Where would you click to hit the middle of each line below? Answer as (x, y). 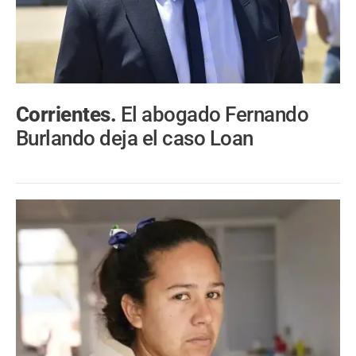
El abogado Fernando (215, 114)
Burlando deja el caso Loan (135, 138)
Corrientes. (68, 114)
